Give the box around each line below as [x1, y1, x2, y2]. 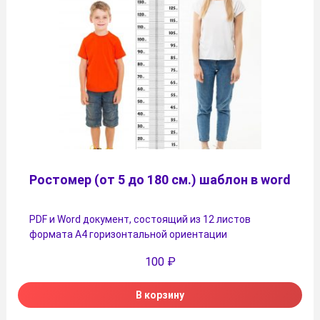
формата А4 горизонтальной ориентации [29, 228, 227, 240]
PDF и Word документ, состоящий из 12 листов [29, 213, 251, 225]
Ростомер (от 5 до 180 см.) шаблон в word [29, 171, 291, 187]
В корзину [136, 289, 184, 301]
